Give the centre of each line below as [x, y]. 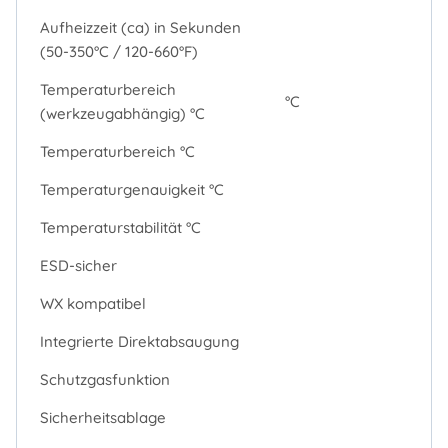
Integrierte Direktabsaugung [139, 341]
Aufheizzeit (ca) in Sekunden [140, 27]
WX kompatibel [92, 303]
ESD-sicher [78, 265]
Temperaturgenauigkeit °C [131, 189]
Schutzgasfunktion [104, 379]
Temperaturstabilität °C [120, 227]
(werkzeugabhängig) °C [122, 113]
